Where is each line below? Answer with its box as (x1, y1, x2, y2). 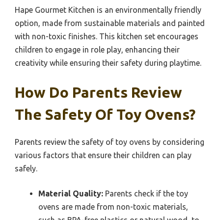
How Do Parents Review (15, 84, 182, 101)
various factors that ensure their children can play (15, 151, 192, 160)
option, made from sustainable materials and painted (15, 19, 205, 28)
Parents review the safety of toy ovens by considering (15, 137, 204, 147)
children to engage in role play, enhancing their (15, 45, 180, 55)
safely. (15, 164, 37, 173)
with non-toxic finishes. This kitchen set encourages (15, 32, 198, 41)
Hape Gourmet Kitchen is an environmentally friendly (15, 5, 201, 15)
